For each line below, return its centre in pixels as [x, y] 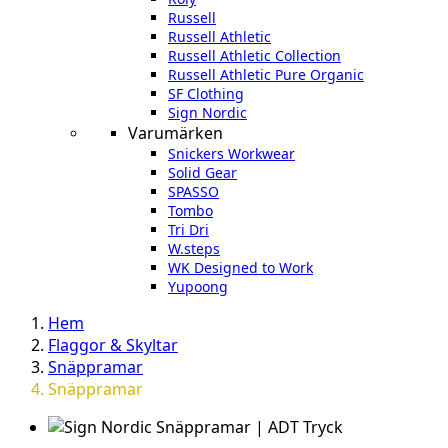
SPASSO [193, 192]
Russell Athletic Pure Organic [266, 75]
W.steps [194, 249]
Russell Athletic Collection [254, 56]
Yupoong [198, 287]
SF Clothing [206, 94]
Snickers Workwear [231, 154]
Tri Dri [188, 230]
